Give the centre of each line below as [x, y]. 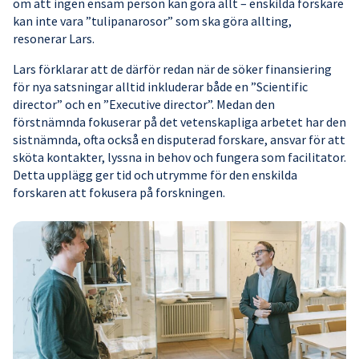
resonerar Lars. [54, 38]
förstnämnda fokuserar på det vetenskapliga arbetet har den [179, 121]
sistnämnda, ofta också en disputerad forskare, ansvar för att [179, 139]
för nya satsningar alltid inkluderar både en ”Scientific [160, 86]
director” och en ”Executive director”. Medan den [144, 104]
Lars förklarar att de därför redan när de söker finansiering [172, 69]
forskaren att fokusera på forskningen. [119, 192]
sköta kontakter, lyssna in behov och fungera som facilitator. [179, 157]
